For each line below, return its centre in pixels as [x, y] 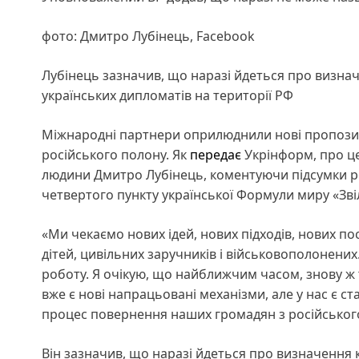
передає [216, 154]
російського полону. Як [116, 154]
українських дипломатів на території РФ [167, 95]
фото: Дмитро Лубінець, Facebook [148, 36]
